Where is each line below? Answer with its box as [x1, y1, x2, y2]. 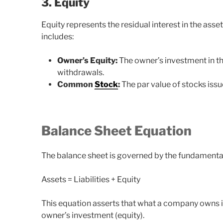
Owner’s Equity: [57, 56, 118, 66]
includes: [41, 32, 74, 42]
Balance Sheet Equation [41, 123, 192, 139]
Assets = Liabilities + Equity [41, 174, 141, 184]
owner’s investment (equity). [41, 210, 145, 220]
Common [57, 80, 95, 90]
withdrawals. [57, 68, 105, 78]
